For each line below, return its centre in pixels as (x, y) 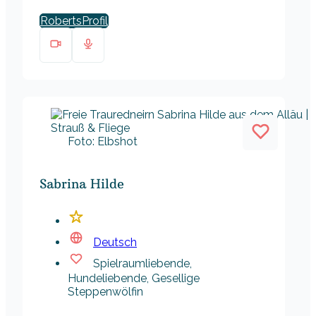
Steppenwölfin (105, 292)
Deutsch (115, 243)
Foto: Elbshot (103, 142)
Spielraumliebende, (142, 264)
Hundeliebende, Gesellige (134, 279)
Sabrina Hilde (82, 184)
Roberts (61, 21)
